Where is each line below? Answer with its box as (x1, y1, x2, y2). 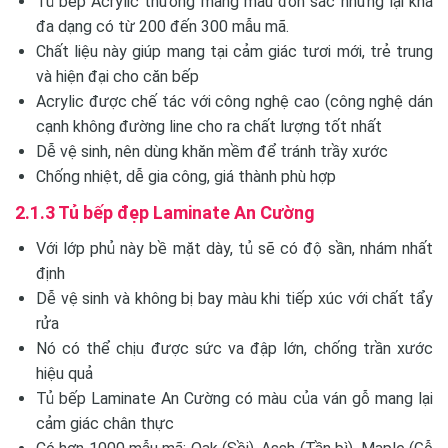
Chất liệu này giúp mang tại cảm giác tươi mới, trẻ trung (35, 41, 433, 61)
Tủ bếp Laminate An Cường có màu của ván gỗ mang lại (35, 388, 433, 408)
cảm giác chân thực (35, 413, 174, 433)
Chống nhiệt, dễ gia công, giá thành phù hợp (35, 166, 336, 186)
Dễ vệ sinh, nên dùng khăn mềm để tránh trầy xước (35, 141, 388, 161)
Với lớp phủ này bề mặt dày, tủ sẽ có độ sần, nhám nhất (35, 238, 433, 258)
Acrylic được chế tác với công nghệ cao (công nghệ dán (35, 91, 433, 111)
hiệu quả (35, 363, 93, 383)
